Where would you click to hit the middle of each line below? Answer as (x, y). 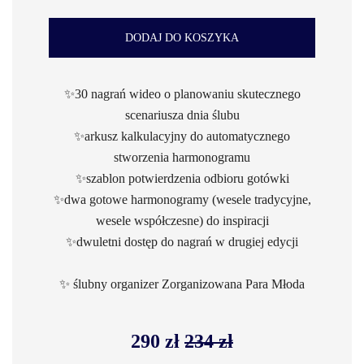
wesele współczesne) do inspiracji (182, 221)
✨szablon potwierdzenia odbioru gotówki (182, 178)
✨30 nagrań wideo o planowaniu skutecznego (182, 94)
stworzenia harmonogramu (182, 157)
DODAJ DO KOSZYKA (182, 38)
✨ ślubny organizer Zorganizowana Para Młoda (182, 284)
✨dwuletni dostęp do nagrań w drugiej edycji (182, 242)
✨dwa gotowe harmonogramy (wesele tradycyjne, (182, 199)
